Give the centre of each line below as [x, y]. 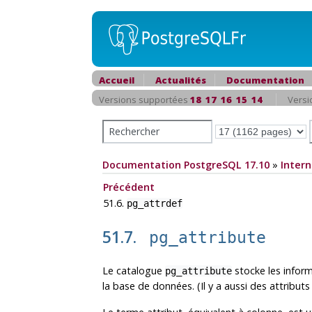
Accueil [117, 80]
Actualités [180, 80]
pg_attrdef [155, 204]
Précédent [129, 187]
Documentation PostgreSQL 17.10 [186, 165]
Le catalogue [134, 271]
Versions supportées [145, 100]
